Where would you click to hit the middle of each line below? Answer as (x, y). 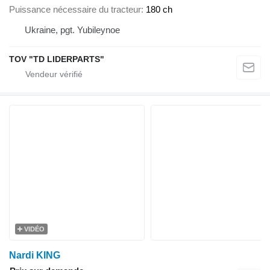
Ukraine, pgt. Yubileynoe (72, 30)
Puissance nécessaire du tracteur (75, 10)
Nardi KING (35, 256)
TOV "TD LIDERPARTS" (57, 59)
